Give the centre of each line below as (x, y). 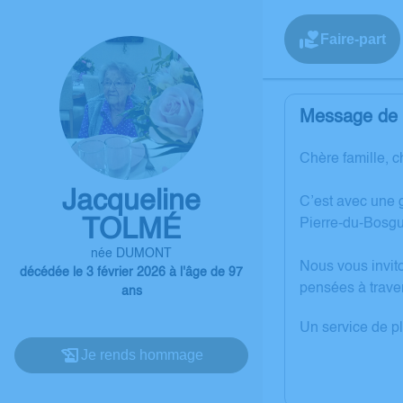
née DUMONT (131, 254)
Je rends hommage (142, 355)
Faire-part (353, 39)
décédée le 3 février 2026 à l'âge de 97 (131, 273)
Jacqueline (131, 201)
